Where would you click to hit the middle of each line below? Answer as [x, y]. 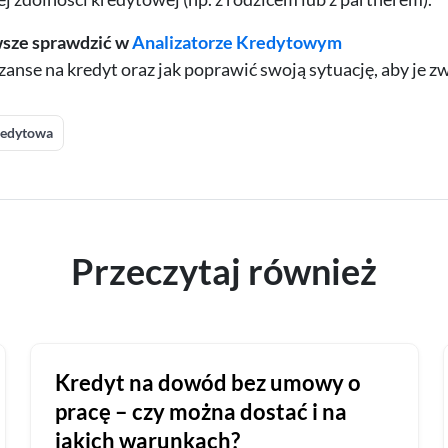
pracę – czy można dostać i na [200, 412]
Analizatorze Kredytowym [236, 42]
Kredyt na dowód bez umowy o [207, 383]
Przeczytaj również [224, 271]
